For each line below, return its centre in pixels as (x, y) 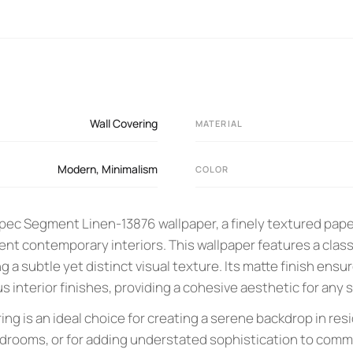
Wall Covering (124, 123)
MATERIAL (219, 123)
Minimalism (130, 169)
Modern (77, 169)
